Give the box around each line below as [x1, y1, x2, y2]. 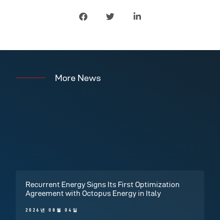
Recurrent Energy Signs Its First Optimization [26, 180, 180, 189]
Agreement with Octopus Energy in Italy [26, 189, 162, 198]
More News [55, 73, 101, 83]
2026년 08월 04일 [26, 208, 79, 213]
